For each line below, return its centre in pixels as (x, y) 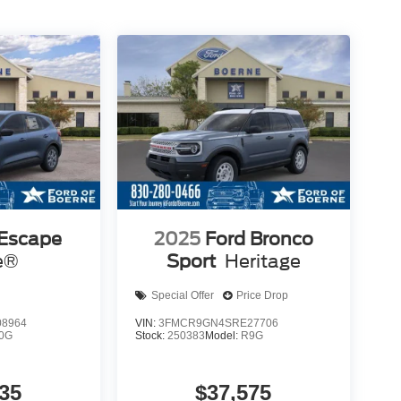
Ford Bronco (259, 239)
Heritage (262, 261)
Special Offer (182, 296)
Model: (222, 335)
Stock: (151, 335)
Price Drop (262, 296)
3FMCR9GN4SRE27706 (218, 323)
